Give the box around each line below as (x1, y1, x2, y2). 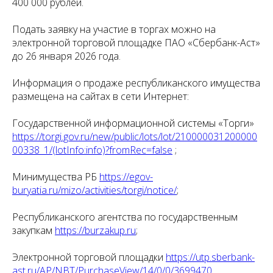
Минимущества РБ (12, 170, 99, 184)
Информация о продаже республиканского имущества (12, 76, 260, 90)
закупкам (12, 224, 55, 238)
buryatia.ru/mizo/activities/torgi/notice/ (12, 183, 177, 197)
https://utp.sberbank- (166, 250, 255, 264)
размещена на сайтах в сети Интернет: (12, 90, 189, 104)
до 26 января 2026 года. (12, 49, 121, 63)
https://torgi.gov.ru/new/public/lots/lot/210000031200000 (12, 130, 257, 144)
